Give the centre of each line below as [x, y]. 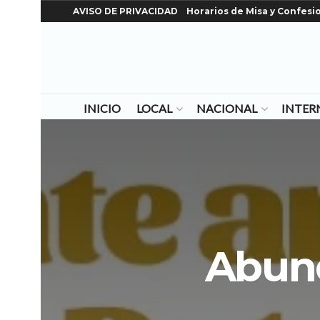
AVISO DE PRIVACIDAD [125, 11]
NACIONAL [226, 108]
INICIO [102, 108]
